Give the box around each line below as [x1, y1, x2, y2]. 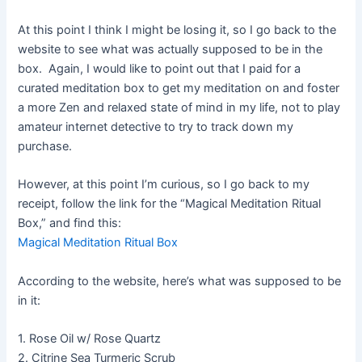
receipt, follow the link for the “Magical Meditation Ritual [18, 196, 322, 212]
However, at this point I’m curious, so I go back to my [18, 177, 310, 192]
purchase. [18, 139, 73, 154]
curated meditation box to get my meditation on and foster [18, 81, 340, 96]
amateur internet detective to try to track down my [18, 120, 294, 135]
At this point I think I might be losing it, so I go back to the [18, 23, 337, 38]
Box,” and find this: [18, 216, 122, 231]
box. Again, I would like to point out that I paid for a [18, 61, 301, 77]
